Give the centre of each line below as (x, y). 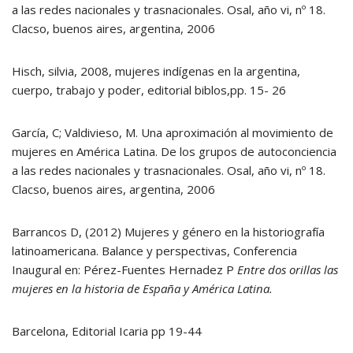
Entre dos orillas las (288, 269)
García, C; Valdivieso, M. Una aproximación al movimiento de (173, 132)
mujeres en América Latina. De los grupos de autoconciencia (174, 151)
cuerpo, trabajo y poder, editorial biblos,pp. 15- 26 (149, 90)
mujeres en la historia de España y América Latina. (142, 288)
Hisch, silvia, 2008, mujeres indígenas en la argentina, (156, 71)
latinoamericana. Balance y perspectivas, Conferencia (154, 251)
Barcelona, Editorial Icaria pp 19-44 (107, 331)
